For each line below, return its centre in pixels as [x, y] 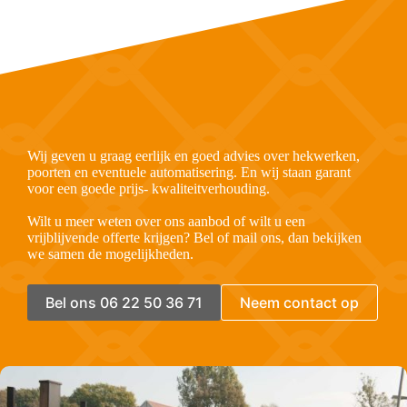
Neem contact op [299, 302]
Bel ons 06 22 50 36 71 [124, 302]
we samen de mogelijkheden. [110, 253]
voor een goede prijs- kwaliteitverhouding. [149, 188]
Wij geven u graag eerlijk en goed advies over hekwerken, [194, 155]
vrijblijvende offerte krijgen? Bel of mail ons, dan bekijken [194, 237]
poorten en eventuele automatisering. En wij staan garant [189, 172]
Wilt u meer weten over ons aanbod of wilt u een [166, 221]
